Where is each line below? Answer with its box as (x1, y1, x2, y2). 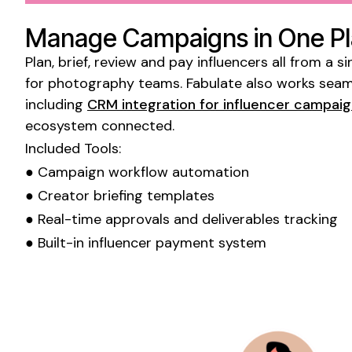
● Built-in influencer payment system (25, 233, 266, 253)
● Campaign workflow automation (25, 163, 249, 182)
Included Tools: (25, 139, 121, 159)
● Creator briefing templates (25, 186, 214, 206)
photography (48, 74, 134, 93)
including (25, 95, 87, 115)
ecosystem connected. (25, 116, 174, 136)
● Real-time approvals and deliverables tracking (25, 210, 338, 229)
